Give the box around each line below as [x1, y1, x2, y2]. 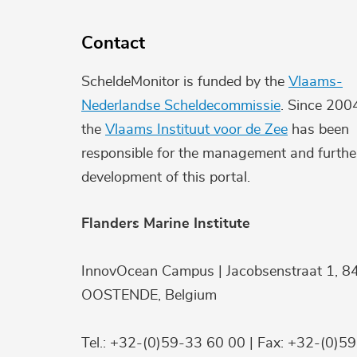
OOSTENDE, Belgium [81, 288, 217, 303]
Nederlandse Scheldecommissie [81, 98, 280, 113]
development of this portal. [81, 170, 250, 185]
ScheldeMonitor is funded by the [81, 74, 288, 89]
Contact [81, 34, 145, 52]
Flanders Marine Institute [81, 216, 250, 231]
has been [288, 122, 349, 137]
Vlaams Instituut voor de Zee [105, 122, 288, 137]
